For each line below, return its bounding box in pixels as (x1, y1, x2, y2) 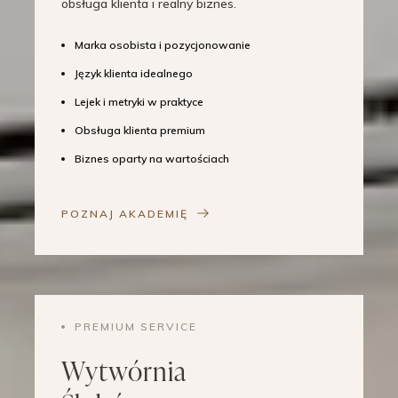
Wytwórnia (61, 352, 187, 390)
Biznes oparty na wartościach (75, 152, 229, 166)
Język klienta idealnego (75, 67, 193, 81)
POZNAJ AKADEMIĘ (61, 207, 188, 221)
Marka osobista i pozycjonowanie (75, 38, 251, 52)
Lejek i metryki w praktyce (75, 95, 203, 109)
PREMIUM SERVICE (75, 320, 197, 334)
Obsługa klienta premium (75, 123, 205, 138)
